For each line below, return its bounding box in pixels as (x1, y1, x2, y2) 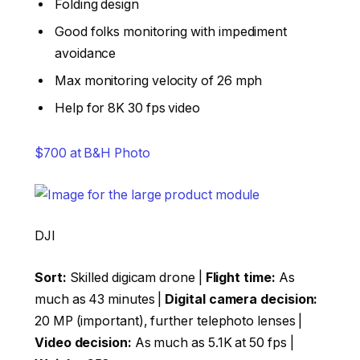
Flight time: (205, 269, 276, 285)
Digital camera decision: (165, 291, 318, 307)
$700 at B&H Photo (35, 145, 150, 162)
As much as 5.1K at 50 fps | (131, 334, 294, 350)
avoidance (55, 46, 117, 62)
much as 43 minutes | (35, 291, 166, 307)
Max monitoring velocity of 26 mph (55, 73, 263, 89)
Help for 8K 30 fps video (55, 100, 201, 117)
